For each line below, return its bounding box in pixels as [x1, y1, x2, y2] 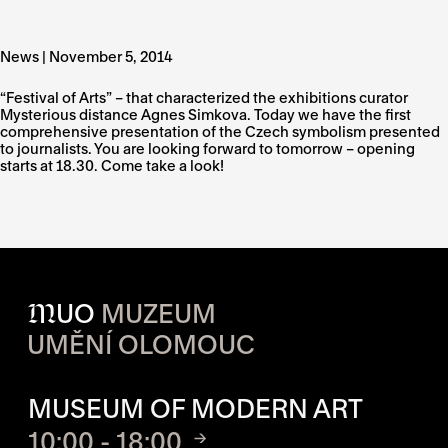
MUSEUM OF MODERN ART [28, 393, 364, 424]
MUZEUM [101, 298, 217, 329]
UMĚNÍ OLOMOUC [27, 329, 256, 360]
